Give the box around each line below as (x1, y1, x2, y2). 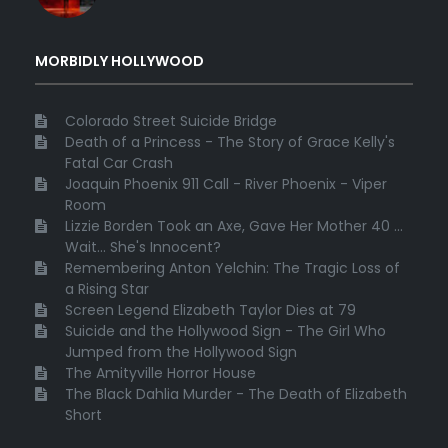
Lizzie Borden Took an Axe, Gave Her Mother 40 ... (65, 216, 403, 237)
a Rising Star (65, 279, 149, 300)
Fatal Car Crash (65, 153, 173, 174)
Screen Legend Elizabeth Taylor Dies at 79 (65, 300, 356, 321)
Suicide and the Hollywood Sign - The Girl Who (65, 321, 386, 342)
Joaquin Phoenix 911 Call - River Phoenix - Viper (65, 174, 387, 195)
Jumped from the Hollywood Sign (65, 342, 297, 363)
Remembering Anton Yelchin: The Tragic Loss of (65, 258, 400, 279)
